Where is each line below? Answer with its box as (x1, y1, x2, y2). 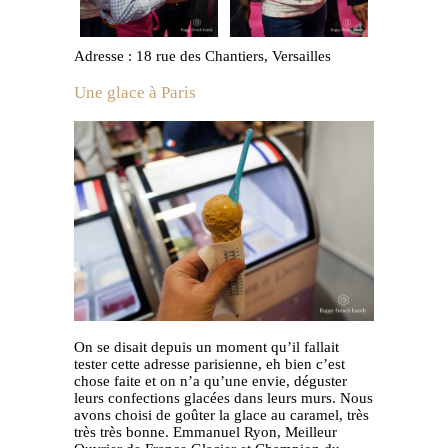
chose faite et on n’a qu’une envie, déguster (74, 372, 347, 389)
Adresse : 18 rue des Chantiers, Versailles (74, 47, 331, 64)
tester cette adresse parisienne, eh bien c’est (74, 355, 345, 372)
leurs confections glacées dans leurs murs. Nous (74, 389, 373, 406)
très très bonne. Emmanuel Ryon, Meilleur (74, 423, 337, 440)
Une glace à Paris (74, 82, 196, 102)
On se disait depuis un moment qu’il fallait (74, 338, 339, 355)
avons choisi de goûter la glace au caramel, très (74, 406, 369, 423)
